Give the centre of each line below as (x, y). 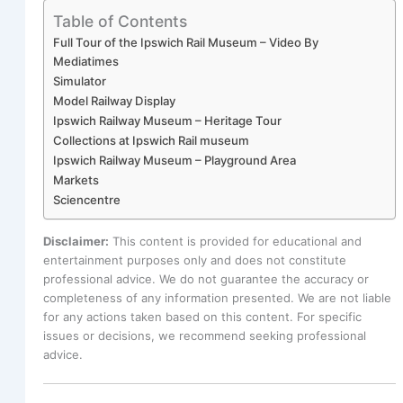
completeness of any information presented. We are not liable (217, 298)
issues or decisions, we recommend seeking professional (204, 336)
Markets (76, 179)
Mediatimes (85, 61)
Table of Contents (120, 21)
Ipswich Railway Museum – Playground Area (174, 160)
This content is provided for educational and (235, 242)
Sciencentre (86, 199)
